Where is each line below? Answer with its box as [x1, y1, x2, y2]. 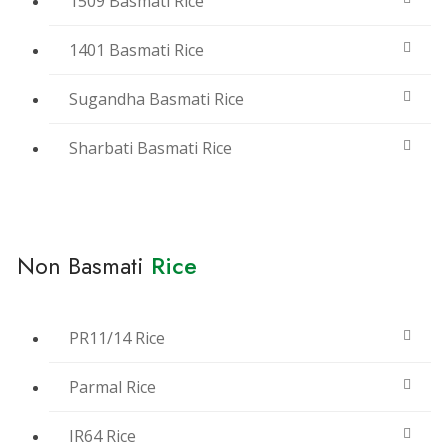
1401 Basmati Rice [69, 39, 204, 62]
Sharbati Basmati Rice [69, 137, 232, 160]
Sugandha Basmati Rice [69, 88, 244, 111]
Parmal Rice [69, 376, 156, 399]
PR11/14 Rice [69, 327, 165, 350]
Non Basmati [17, 249, 144, 284]
